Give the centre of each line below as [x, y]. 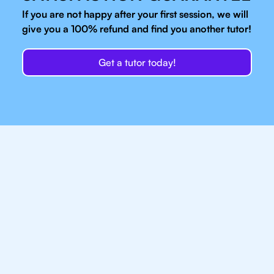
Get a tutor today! [137, 63]
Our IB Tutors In [137, 237]
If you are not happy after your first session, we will [135, 14]
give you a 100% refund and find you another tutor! [137, 29]
